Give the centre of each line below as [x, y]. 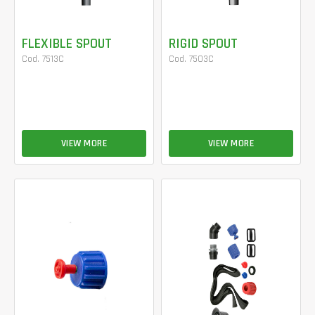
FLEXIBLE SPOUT [67, 43]
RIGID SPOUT [203, 43]
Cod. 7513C [43, 59]
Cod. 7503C [191, 59]
